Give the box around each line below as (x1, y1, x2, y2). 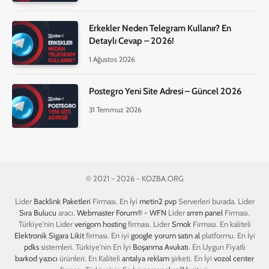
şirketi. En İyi (169, 253, 214, 264)
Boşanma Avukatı (132, 242, 189, 252)
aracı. (56, 208, 77, 218)
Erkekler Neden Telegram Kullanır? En (89, 22, 231, 34)
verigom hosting (74, 219, 126, 229)
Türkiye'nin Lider (18, 219, 74, 229)
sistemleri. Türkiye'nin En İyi (38, 242, 133, 252)
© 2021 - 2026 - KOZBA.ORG (85, 174, 184, 184)
